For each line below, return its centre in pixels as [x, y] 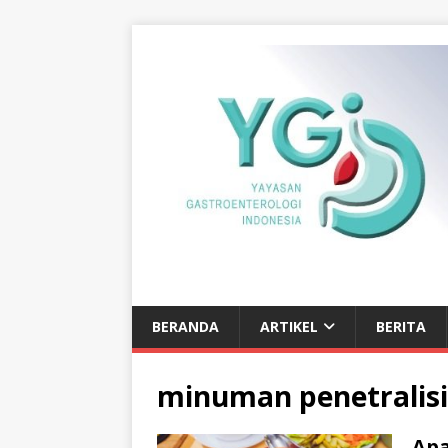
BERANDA [185, 326]
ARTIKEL [289, 326]
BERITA [401, 326]
